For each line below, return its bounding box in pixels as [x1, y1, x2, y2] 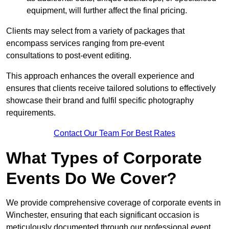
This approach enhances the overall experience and [6, 72, 194, 81]
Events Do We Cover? [6, 169, 177, 188]
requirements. [6, 108, 56, 118]
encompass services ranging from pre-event [6, 39, 164, 48]
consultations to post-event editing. [6, 51, 131, 60]
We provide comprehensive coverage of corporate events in [6, 198, 221, 208]
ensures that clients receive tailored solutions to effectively [6, 84, 216, 93]
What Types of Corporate [6, 149, 202, 168]
